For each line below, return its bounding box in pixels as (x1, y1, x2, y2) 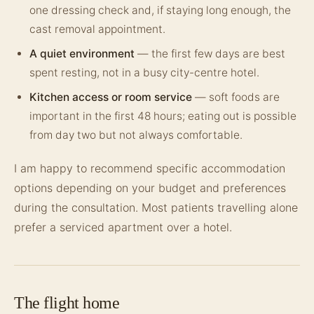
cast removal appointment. (29, 22, 165, 36)
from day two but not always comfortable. (29, 128, 243, 142)
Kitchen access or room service (29, 90, 192, 104)
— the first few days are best (135, 47, 285, 60)
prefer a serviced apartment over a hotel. (14, 220, 232, 234)
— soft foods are (192, 90, 280, 104)
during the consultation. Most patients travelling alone (14, 200, 298, 214)
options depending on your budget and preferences (14, 181, 286, 195)
